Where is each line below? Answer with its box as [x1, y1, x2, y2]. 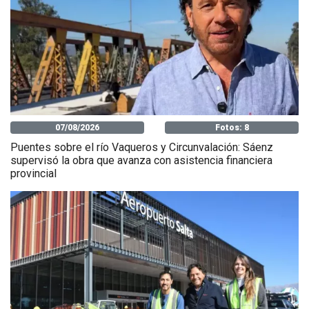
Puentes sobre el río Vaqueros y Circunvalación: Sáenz [10, 140, 273, 154]
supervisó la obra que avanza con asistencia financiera [10, 153, 272, 167]
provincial [10, 166, 57, 180]
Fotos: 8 [215, 122, 249, 132]
